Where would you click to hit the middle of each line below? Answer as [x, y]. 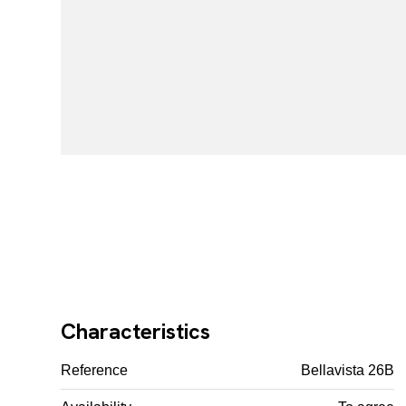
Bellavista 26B [348, 370]
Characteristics [136, 332]
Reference [95, 370]
